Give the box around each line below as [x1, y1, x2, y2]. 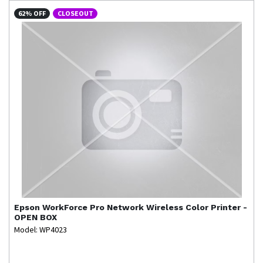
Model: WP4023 [14, 224, 67, 235]
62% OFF [18, 8, 46, 18]
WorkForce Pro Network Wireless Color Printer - [42, 202, 247, 212]
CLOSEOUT [57, 8, 93, 18]
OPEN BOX [14, 212, 57, 222]
